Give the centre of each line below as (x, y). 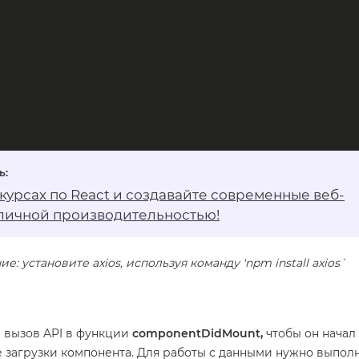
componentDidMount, (198, 333)
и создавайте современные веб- (227, 195)
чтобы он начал (309, 333)
